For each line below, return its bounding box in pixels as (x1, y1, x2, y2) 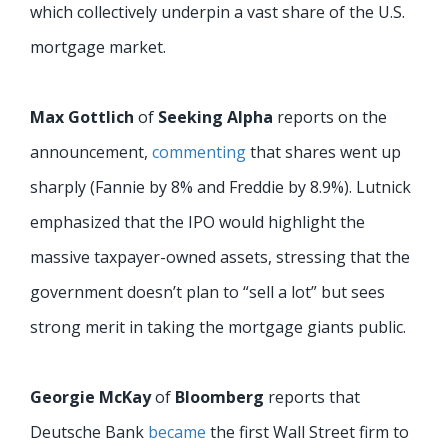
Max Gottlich (30, 105, 138, 128)
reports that (268, 385, 360, 408)
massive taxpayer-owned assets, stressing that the (30, 245, 410, 268)
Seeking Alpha (158, 105, 277, 128)
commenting (152, 140, 246, 163)
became (148, 420, 206, 443)
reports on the (277, 105, 387, 128)
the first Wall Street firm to (206, 420, 409, 443)
